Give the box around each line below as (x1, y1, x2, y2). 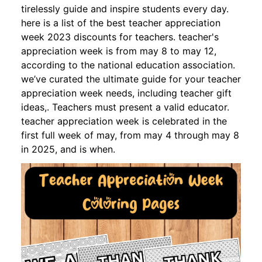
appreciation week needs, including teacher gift (21, 87, 232, 99)
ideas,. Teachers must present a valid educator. (21, 101, 229, 113)
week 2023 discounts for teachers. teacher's (21, 30, 219, 43)
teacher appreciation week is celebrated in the (21, 115, 227, 127)
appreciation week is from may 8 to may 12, (21, 44, 216, 57)
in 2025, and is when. (21, 143, 115, 155)
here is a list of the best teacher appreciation (21, 16, 220, 29)
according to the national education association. (21, 58, 235, 71)
